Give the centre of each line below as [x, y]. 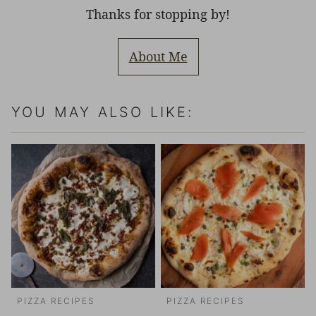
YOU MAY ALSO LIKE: [103, 113]
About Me [158, 57]
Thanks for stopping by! [158, 14]
